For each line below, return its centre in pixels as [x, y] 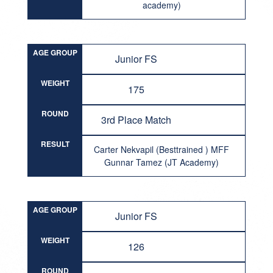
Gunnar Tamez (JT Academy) [162, 162]
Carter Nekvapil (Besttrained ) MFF [162, 149]
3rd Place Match [136, 120]
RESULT [55, 144]
